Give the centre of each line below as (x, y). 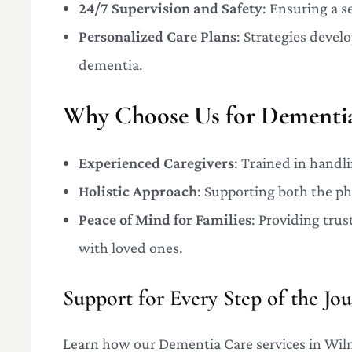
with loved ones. (131, 247)
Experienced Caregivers (156, 162)
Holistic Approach (138, 191)
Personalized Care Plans (158, 37)
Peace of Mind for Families (165, 219)
